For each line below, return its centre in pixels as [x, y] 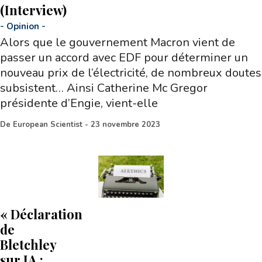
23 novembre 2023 [125, 125]
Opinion [23, 27]
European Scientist [48, 125]
